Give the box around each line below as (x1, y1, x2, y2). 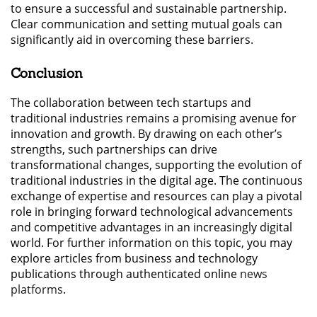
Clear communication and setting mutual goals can (11, 16, 282, 33)
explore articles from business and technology (11, 250, 258, 266)
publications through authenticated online (11, 266, 240, 282)
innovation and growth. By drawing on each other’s (11, 126, 282, 142)
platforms (11, 282, 63, 297)
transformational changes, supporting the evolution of (11, 157, 301, 173)
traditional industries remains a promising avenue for (11, 110, 296, 126)
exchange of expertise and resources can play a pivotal (11, 188, 302, 204)
